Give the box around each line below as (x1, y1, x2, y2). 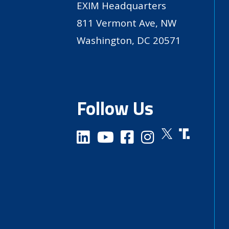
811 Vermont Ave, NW (77, 16, 182, 30)
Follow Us (77, 94, 154, 122)
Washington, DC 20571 (77, 33, 181, 47)
